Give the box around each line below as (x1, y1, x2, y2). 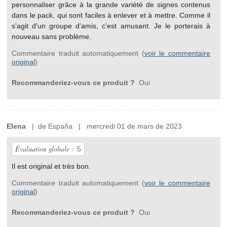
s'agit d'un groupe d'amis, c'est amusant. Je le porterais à (12, 22, 210, 30)
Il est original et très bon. (12, 162, 91, 171)
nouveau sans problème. (12, 32, 92, 41)
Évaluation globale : (15, 144, 74, 154)
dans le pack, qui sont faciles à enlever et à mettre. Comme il (12, 11, 210, 20)
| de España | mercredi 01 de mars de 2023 (26, 122, 182, 131)
